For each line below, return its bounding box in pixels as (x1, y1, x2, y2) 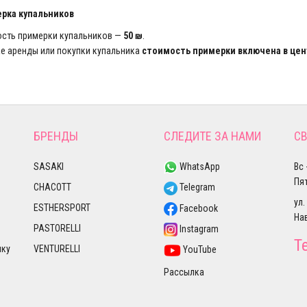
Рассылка (164, 267, 204, 278)
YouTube (181, 244, 217, 256)
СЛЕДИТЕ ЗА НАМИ (164, 129, 261, 143)
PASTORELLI (34, 223, 81, 234)
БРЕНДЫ (34, 129, 78, 143)
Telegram (177, 182, 215, 193)
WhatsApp (177, 161, 220, 172)
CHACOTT (34, 182, 71, 193)
